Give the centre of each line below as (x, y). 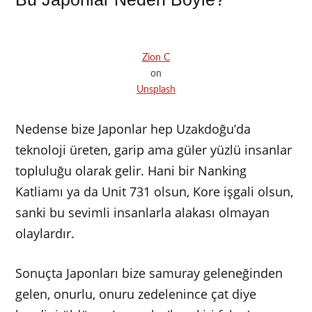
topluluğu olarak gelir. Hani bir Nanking (131, 171)
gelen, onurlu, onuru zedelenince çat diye (136, 294)
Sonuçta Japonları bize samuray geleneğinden (149, 273)
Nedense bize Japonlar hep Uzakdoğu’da (133, 129)
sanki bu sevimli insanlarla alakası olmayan (143, 213)
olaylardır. (45, 234)
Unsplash (156, 90)
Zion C (156, 58)
